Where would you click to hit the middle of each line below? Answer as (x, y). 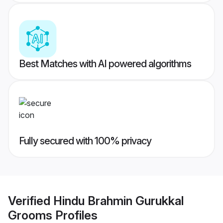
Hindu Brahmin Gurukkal (118, 201)
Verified (31, 201)
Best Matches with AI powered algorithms (105, 64)
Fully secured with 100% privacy (85, 141)
